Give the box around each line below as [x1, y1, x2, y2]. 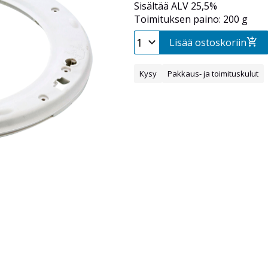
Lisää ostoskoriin [169, 36, 246, 50]
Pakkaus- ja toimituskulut [167, 68, 258, 80]
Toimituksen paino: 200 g [134, 13, 248, 26]
